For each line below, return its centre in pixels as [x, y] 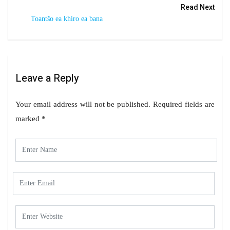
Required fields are [184, 104]
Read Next [198, 7]
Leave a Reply [47, 78]
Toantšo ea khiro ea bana [67, 18]
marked [28, 118]
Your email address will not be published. [83, 104]
